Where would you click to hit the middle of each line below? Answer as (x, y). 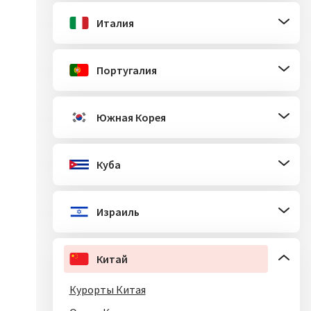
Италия (115, 23)
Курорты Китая (107, 289)
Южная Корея (131, 117)
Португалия (126, 70)
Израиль (118, 212)
